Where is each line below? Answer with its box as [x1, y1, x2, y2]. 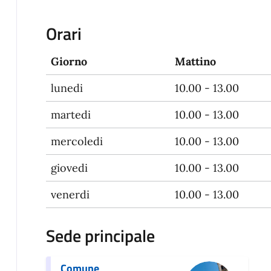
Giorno [50, 54, 87, 69]
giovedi [50, 161, 88, 175]
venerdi [50, 188, 90, 202]
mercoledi [50, 134, 103, 149]
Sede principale [45, 223, 155, 249]
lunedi [50, 81, 83, 96]
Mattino [174, 54, 216, 69]
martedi [50, 108, 91, 122]
